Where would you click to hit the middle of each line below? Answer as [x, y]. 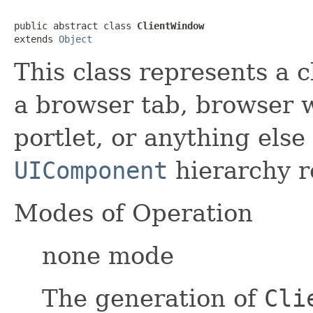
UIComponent [91, 170]
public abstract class [75, 26]
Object [75, 39]
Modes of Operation [133, 213]
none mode [108, 255]
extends [36, 39]
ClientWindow [170, 26]
